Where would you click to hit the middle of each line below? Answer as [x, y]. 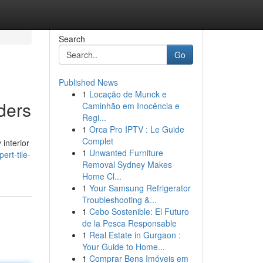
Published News [88, 82]
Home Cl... [102, 176]
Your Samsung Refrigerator [140, 188]
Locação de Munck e [128, 94]
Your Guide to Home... [123, 247]
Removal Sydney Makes [127, 164]
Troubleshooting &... [119, 200]
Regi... [94, 117]
